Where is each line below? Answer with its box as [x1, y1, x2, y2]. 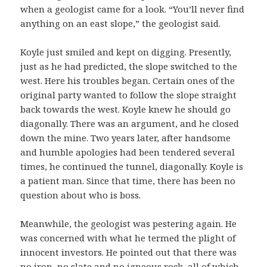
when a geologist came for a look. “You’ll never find [20, 3, 245, 15]
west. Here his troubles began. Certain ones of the [20, 74, 235, 87]
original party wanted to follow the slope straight [20, 89, 237, 101]
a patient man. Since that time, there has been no [20, 175, 236, 187]
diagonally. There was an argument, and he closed [20, 117, 240, 130]
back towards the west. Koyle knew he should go [20, 103, 231, 116]
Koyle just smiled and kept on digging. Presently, [20, 46, 232, 58]
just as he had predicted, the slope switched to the [20, 60, 238, 73]
